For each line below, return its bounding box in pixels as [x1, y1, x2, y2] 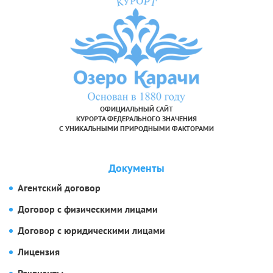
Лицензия [18, 246, 60, 258]
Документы [108, 161, 165, 175]
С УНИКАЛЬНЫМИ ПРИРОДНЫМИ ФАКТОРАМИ [59, 124, 214, 133]
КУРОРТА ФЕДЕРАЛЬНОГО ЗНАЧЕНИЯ [76, 114, 197, 124]
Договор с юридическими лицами [18, 224, 165, 237]
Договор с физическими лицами [18, 203, 158, 216]
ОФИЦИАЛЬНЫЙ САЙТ [100, 104, 173, 114]
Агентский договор [18, 182, 101, 194]
